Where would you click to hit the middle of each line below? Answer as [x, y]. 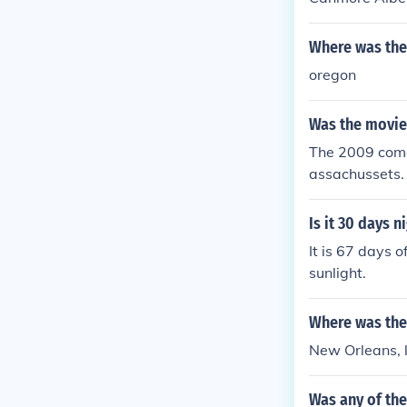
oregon [333, 74]
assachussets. [357, 174]
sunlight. [338, 273]
